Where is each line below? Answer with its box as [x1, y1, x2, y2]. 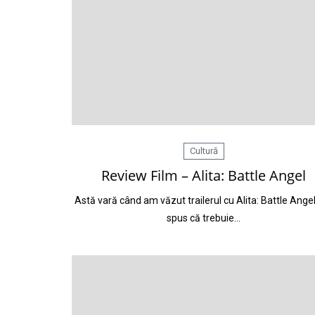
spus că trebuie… [167, 212, 240, 224]
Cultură [189, 146, 218, 156]
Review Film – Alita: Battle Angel [101, 166, 306, 185]
